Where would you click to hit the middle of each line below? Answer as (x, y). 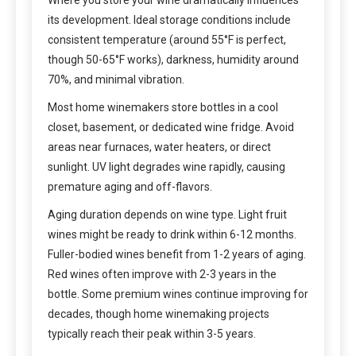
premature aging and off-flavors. (130, 186)
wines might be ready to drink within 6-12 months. (172, 234)
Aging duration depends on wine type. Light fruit (167, 214)
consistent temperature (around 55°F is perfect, (167, 39)
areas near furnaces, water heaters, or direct (159, 147)
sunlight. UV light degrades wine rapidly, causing (166, 166)
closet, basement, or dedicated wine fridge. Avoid (171, 127)
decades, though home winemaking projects (159, 313)
